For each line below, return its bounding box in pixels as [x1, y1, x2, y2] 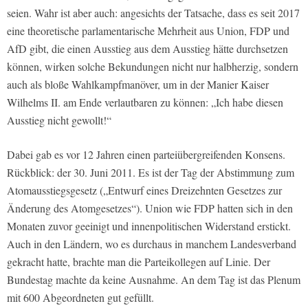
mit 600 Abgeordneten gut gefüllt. [7, 290, 154, 305]
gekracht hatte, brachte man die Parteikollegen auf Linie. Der [7, 254, 270, 269]
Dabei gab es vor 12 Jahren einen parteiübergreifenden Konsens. [7, 147, 285, 162]
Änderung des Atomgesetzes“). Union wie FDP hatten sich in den [7, 201, 293, 216]
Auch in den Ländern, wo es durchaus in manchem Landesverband [7, 236, 296, 252]
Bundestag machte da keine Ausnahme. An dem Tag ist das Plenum [7, 272, 300, 287]
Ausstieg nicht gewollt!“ [7, 113, 111, 128]
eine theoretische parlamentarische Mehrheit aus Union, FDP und [7, 23, 289, 38]
